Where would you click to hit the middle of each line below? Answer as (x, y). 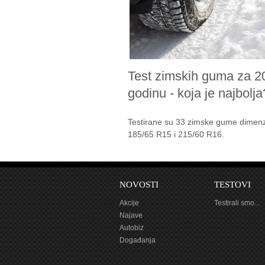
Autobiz (132, 228)
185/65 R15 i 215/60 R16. (176, 134)
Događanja (138, 240)
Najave (131, 215)
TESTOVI (232, 185)
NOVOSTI (139, 185)
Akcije (129, 203)
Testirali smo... (237, 203)
